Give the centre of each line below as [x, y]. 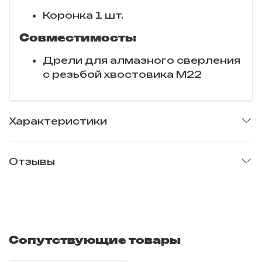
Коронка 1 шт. [83, 15]
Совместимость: [78, 38]
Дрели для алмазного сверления [142, 61]
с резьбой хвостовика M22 [122, 75]
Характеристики [58, 121]
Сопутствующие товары [95, 239]
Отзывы [32, 162]
